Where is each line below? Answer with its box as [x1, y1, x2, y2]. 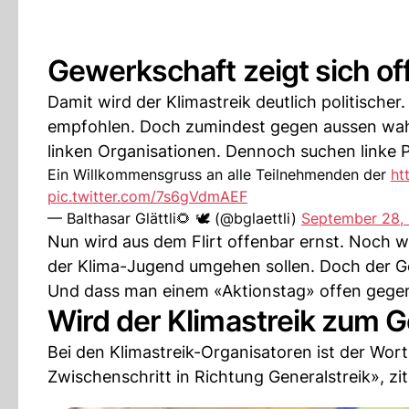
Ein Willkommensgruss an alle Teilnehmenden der [47, 165, 391, 184]
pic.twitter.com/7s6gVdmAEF [47, 187, 247, 205]
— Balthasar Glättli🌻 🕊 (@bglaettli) [47, 209, 301, 227]
